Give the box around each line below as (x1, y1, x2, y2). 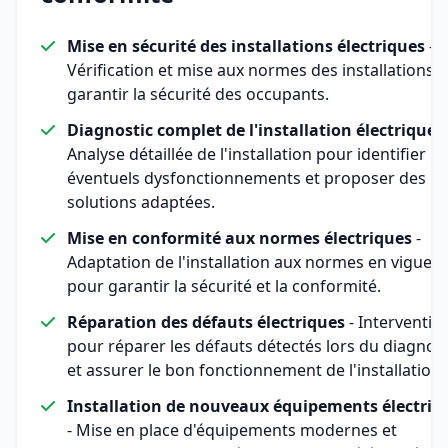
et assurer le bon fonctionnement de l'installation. (67, 358, 445, 381)
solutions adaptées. (67, 190, 215, 213)
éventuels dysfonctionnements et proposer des (67, 166, 426, 189)
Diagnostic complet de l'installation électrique (67, 118, 436, 141)
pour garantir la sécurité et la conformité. (67, 274, 381, 297)
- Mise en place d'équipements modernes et (67, 418, 397, 441)
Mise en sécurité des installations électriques (67, 34, 425, 57)
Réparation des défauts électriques (67, 310, 345, 333)
